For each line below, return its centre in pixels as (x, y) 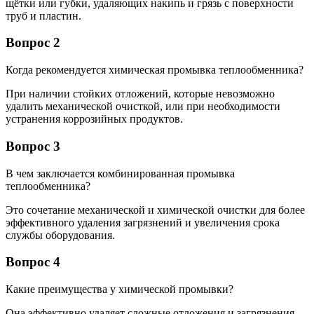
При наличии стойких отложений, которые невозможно (140, 94)
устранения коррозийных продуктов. (94, 119)
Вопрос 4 (33, 262)
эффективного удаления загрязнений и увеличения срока (143, 222)
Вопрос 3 (33, 146)
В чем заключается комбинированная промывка (120, 173)
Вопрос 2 (33, 43)
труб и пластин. (43, 15)
